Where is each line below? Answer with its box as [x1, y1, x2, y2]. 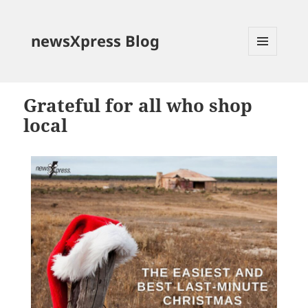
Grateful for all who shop [23, 93, 253, 118]
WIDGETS [249, 78, 288, 90]
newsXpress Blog [30, 30, 159, 51]
